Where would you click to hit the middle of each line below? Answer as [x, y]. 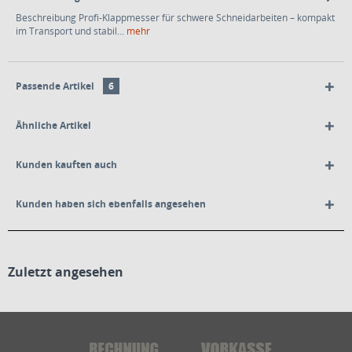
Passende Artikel [56, 86]
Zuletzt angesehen [66, 272]
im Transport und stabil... [70, 31]
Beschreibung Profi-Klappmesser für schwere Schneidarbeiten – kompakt [175, 18]
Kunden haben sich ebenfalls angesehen [111, 204]
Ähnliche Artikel [53, 125]
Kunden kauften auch [66, 165]
